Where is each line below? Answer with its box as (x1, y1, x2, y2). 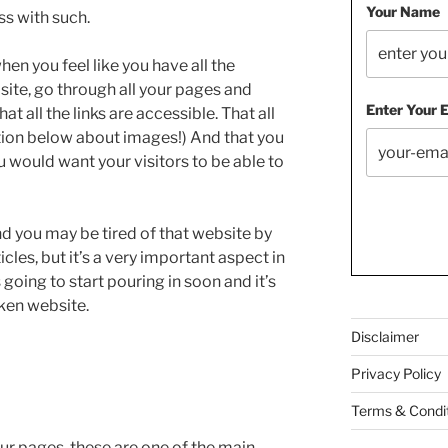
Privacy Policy (350, 364, 441, 382)
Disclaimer (350, 327, 419, 345)
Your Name (365, 3, 440, 21)
